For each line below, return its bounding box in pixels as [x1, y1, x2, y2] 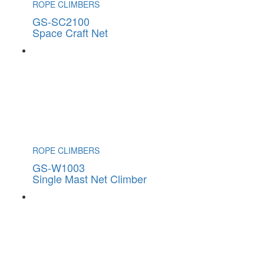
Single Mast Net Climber [32, 170, 147, 186]
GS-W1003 [32, 159, 85, 175]
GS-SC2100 [32, 13, 90, 29]
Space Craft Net [32, 24, 108, 40]
